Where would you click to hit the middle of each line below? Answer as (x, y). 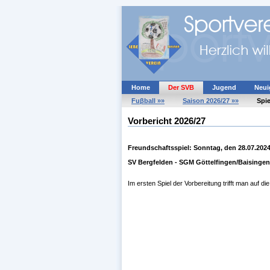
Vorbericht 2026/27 (167, 121)
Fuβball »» (148, 101)
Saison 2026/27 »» (211, 101)
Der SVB (181, 87)
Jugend (224, 87)
